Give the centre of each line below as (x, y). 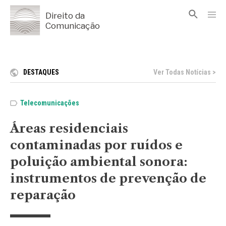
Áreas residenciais (69, 129)
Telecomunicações (50, 103)
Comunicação (73, 26)
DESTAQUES (41, 72)
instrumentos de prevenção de (108, 179)
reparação (43, 195)
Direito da (65, 16)
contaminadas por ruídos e (96, 145)
